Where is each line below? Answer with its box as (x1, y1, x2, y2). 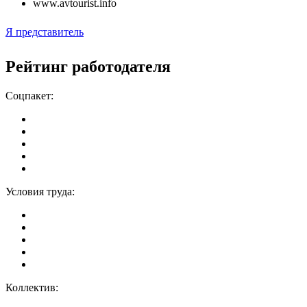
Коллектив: (5, 281, 58, 293)
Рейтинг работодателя (5, 57, 171, 75)
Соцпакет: (5, 89, 53, 101)
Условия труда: (5, 185, 75, 197)
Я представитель (5, 25, 84, 38)
